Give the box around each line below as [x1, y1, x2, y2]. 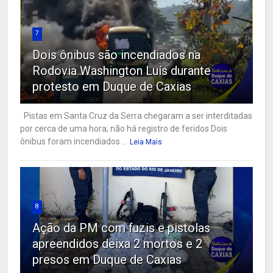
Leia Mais [130, 138, 163, 147]
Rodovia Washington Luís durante [32, 63, 211, 79]
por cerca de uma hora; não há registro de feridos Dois [20, 124, 228, 134]
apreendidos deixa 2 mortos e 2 [32, 236, 203, 252]
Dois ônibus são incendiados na [32, 48, 201, 63]
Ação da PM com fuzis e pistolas [32, 221, 211, 236]
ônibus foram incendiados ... [20, 136, 128, 147]
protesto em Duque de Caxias [32, 79, 192, 94]
